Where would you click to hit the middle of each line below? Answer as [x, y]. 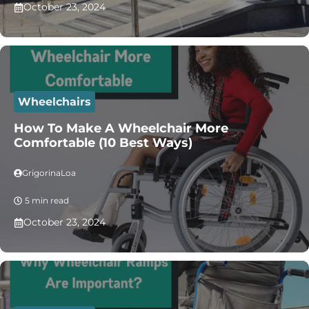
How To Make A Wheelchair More [121, 128]
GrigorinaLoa [49, 173]
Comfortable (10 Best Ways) [103, 143]
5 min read [47, 200]
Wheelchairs [54, 102]
